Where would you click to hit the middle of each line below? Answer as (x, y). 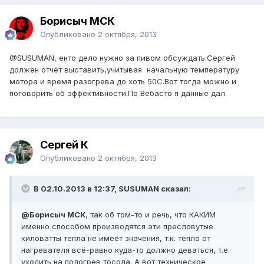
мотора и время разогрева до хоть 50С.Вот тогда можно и (123, 82)
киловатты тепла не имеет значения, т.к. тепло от (116, 238)
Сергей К (64, 145)
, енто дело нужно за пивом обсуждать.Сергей (145, 58)
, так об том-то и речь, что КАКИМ (151, 215)
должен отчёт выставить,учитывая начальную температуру (124, 70)
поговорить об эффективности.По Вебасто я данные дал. (118, 93)
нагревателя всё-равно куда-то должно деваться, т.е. (126, 250)
